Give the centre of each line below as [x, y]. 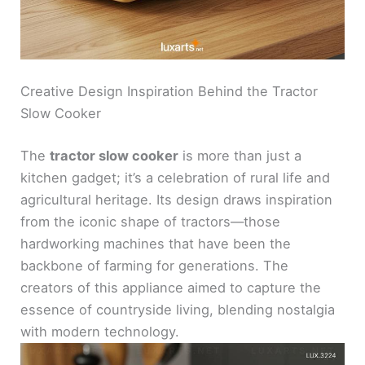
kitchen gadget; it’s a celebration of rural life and [176, 177]
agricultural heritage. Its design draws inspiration [177, 199]
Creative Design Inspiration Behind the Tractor [169, 92]
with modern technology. [100, 331]
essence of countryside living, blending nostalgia [178, 309]
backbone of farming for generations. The [155, 265]
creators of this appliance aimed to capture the [171, 287]
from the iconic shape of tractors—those [151, 221]
